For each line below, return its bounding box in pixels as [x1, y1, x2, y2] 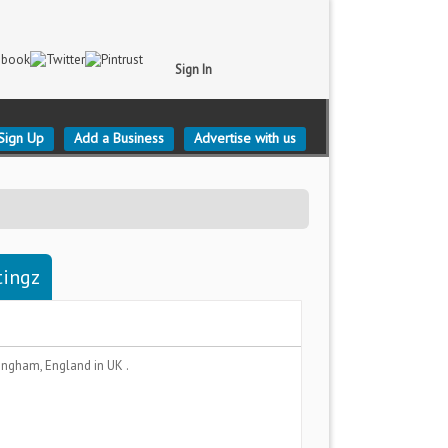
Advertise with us [194, 129, 296, 147]
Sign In [175, 61, 212, 78]
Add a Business [74, 129, 164, 147]
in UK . [94, 357, 129, 374]
